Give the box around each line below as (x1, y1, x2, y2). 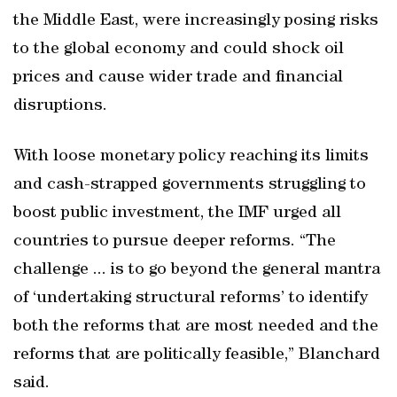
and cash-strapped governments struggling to (13, 176, 366, 194)
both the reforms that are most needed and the (13, 318, 378, 336)
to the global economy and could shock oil (13, 41, 344, 58)
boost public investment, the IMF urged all (13, 205, 341, 222)
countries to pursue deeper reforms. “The (13, 233, 336, 251)
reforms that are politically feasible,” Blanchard (13, 346, 380, 364)
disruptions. (13, 97, 107, 115)
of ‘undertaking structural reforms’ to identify (13, 290, 368, 307)
